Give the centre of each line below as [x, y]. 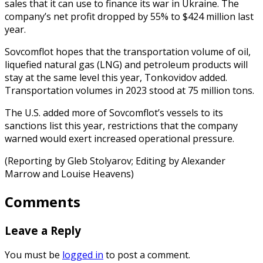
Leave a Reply [43, 230]
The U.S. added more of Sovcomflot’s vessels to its [114, 112]
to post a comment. [147, 255]
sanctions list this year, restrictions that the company [121, 125]
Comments [43, 201]
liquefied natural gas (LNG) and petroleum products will [126, 64]
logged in [83, 255]
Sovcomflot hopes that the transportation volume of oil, [128, 51]
